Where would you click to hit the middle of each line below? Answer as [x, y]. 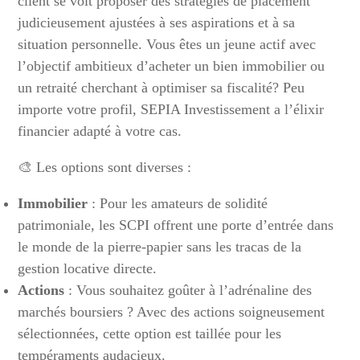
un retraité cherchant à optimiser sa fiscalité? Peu [162, 88]
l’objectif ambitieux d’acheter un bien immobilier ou [172, 66]
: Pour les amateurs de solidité [178, 204]
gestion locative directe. [88, 269]
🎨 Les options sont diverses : [105, 168]
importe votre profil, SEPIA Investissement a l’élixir [171, 110]
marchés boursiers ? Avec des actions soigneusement [172, 312]
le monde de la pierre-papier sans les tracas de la [160, 247]
